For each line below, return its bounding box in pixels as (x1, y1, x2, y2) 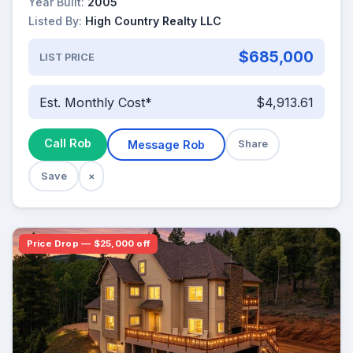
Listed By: (28, 13, 82, 28)
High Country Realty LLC (85, 13, 221, 28)
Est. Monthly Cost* (39, 94, 152, 110)
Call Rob (44, 136, 91, 150)
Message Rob (128, 138, 205, 152)
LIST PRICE (39, 50, 95, 63)
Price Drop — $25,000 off (26, 238, 150, 250)
